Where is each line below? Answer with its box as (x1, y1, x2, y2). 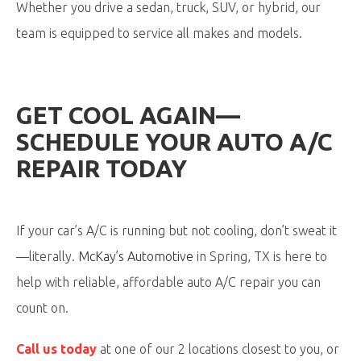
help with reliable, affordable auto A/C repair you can (16, 275, 321, 289)
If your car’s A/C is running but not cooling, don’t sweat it (16, 223, 337, 238)
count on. (16, 301, 68, 315)
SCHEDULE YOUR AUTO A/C (16, 128, 333, 156)
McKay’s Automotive (78, 249, 193, 263)
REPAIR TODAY (16, 155, 187, 182)
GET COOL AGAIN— (16, 102, 240, 129)
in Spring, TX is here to (193, 249, 327, 263)
